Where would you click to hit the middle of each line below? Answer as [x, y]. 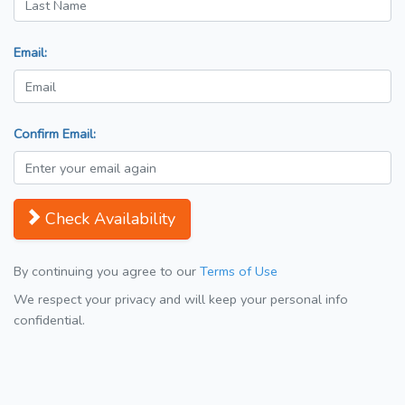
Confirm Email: [55, 134]
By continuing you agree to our [107, 272]
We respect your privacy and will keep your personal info [181, 300]
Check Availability [110, 219]
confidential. [49, 320]
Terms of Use [239, 272]
